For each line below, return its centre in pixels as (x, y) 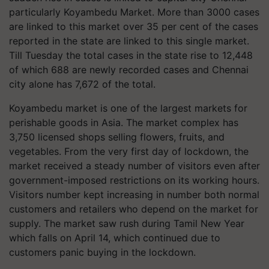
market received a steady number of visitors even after (134, 166)
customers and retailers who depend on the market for (134, 209)
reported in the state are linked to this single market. (129, 41)
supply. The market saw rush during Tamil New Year (127, 223)
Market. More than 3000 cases (188, 12)
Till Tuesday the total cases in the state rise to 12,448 (131, 55)
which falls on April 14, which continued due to (115, 238)
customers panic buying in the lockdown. (102, 252)
